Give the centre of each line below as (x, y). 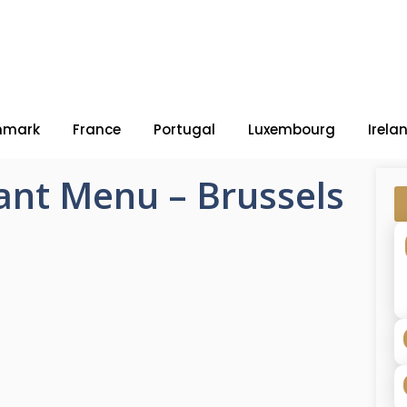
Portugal (184, 129)
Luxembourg (292, 129)
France (97, 129)
